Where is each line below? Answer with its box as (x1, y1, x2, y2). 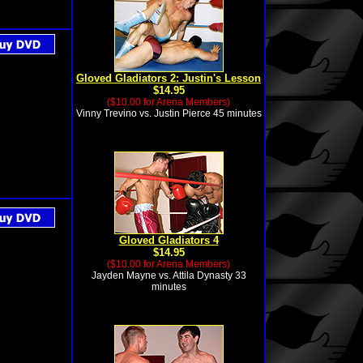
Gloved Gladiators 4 (118, 234, 219, 246)
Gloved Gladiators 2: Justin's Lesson (76, 72, 261, 84)
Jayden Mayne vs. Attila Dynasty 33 (91, 270, 246, 281)
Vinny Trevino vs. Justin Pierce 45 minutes (75, 108, 262, 119)
